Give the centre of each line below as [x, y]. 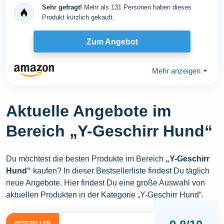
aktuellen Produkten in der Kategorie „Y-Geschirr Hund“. [105, 195]
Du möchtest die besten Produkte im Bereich [86, 159]
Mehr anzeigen [176, 70]
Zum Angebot [112, 41]
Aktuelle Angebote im [88, 111]
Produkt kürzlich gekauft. [78, 17]
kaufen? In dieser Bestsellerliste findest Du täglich [120, 171]
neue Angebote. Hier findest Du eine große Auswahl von [105, 183]
